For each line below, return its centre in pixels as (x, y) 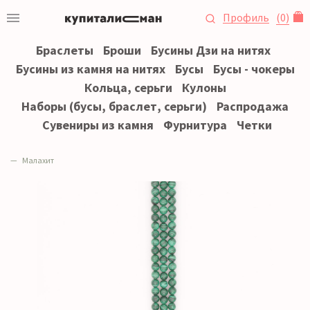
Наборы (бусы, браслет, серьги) (114, 106)
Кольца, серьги (128, 88)
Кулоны (204, 88)
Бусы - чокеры (254, 69)
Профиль (246, 17)
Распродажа (253, 106)
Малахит (38, 160)
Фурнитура (195, 125)
